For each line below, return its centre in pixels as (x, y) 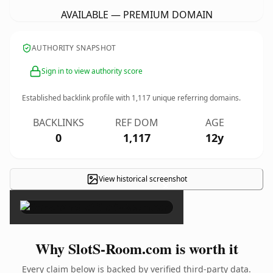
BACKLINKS (58, 122)
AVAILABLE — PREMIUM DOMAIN (136, 15)
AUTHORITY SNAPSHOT (74, 48)
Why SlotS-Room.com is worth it (136, 248)
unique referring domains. (196, 98)
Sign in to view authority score (92, 71)
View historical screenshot (143, 179)
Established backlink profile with (77, 98)
